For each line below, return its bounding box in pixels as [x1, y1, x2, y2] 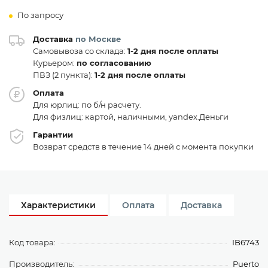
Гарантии [33, 130, 73, 139]
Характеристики [21, 200, 96, 211]
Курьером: [33, 58, 77, 68]
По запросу [17, 10, 63, 20]
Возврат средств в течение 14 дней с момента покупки [33, 142, 254, 151]
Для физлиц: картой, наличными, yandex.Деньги [33, 112, 229, 121]
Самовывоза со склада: [33, 46, 127, 56]
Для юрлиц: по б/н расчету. [33, 100, 141, 109]
